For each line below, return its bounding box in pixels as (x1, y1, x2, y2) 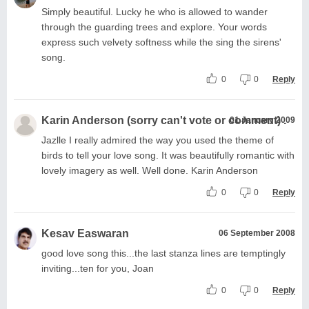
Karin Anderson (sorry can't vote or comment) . (41, 114, 286, 126)
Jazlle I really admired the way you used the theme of (41, 134, 274, 146)
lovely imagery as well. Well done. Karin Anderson (41, 164, 258, 176)
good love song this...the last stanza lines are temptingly (41, 247, 286, 259)
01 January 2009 (230, 114, 295, 125)
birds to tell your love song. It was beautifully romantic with (41, 149, 295, 161)
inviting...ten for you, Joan (41, 262, 154, 274)
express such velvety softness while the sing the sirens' (41, 36, 281, 48)
